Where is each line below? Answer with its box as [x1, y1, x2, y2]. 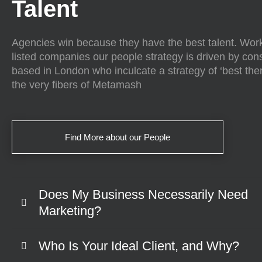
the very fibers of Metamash [12, 79, 142, 91]
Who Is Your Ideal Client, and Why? [39, 239, 239, 254]
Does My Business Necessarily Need [39, 187, 248, 202]
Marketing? [39, 204, 101, 219]
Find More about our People [65, 132, 170, 143]
